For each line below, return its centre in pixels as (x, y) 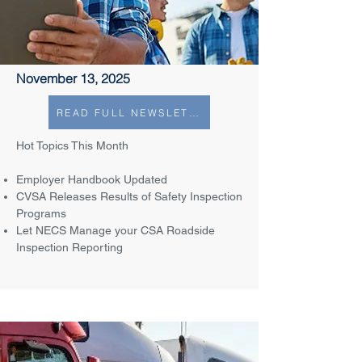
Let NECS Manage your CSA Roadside (116, 230)
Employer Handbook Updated (92, 179)
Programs (41, 213)
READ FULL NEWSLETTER (194, 112)
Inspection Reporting (69, 247)
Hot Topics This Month (72, 145)
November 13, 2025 (73, 78)
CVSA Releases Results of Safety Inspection (129, 196)
